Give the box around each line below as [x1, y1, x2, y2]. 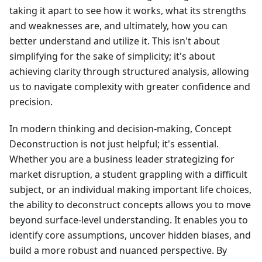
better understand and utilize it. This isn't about [9, 35, 220, 48]
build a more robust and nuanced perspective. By [9, 244, 227, 257]
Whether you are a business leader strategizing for [9, 153, 235, 166]
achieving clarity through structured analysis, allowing [9, 65, 249, 78]
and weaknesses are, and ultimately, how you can [9, 19, 227, 33]
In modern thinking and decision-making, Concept [9, 122, 232, 136]
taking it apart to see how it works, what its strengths [9, 4, 246, 18]
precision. [9, 95, 53, 109]
